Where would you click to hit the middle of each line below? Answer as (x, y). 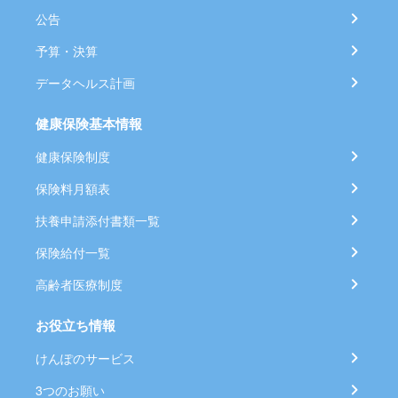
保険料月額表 (73, 188)
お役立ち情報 (76, 325)
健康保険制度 (73, 156)
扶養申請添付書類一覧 (98, 220)
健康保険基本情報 (89, 123)
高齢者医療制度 (79, 284)
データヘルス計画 (85, 83)
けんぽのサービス (85, 358)
